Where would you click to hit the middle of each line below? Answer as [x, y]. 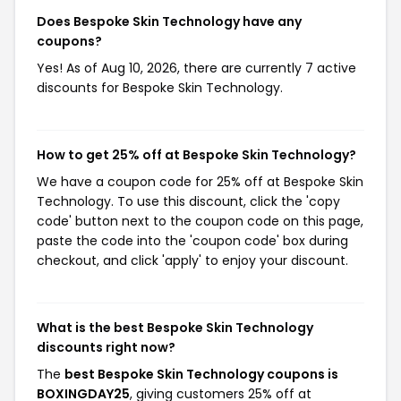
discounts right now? [106, 347]
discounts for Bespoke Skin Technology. [160, 88]
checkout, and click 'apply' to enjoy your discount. [192, 260]
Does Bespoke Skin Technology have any [169, 21]
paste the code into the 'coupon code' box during [192, 241]
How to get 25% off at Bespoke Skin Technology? [196, 155]
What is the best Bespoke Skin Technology [175, 328]
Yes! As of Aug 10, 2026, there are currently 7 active [196, 68]
